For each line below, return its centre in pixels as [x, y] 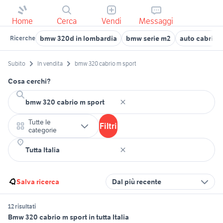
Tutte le [40, 122]
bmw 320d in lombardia [78, 38]
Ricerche [23, 38]
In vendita [50, 64]
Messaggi [156, 21]
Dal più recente [137, 182]
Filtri [108, 126]
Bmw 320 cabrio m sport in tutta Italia [68, 217]
